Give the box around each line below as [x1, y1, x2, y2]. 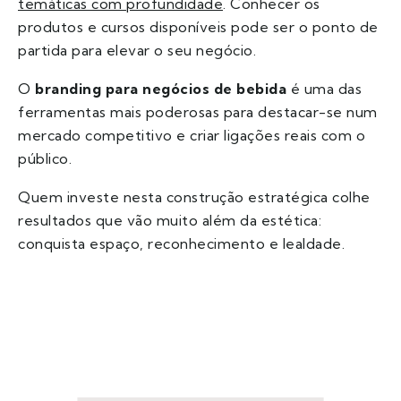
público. [18, 149, 72, 168]
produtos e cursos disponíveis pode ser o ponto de [18, 18, 379, 37]
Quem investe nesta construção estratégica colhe [18, 188, 371, 207]
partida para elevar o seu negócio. [18, 41, 256, 60]
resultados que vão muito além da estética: [18, 211, 321, 230]
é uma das [286, 80, 362, 98]
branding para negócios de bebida [35, 80, 286, 98]
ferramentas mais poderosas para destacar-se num [18, 103, 378, 122]
